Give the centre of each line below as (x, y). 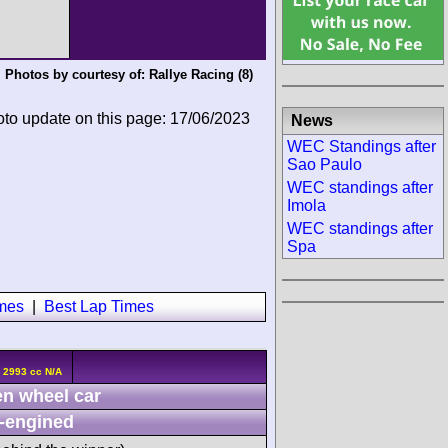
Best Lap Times (99, 307)
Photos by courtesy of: (76, 75)
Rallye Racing (191, 75)
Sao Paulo (324, 164)
